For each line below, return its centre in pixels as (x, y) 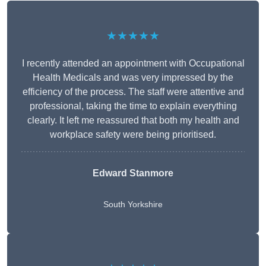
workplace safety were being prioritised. (133, 135)
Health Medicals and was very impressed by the (133, 78)
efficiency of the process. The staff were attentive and (133, 92)
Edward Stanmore (133, 173)
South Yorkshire (133, 205)
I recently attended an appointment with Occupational (133, 64)
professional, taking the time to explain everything (133, 106)
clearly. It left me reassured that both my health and (133, 121)
